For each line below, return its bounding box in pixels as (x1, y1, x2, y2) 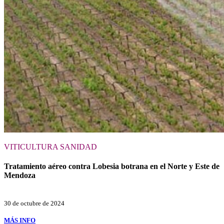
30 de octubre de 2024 (4, 199, 64, 207)
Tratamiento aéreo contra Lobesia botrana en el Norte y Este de (4, 162, 219, 171)
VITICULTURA (4, 142, 60, 151)
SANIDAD (60, 142, 97, 151)
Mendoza (4, 171, 35, 180)
